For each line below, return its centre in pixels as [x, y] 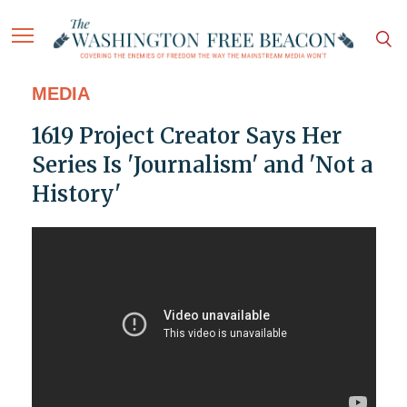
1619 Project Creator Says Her [186, 136]
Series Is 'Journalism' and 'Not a [202, 165]
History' [76, 194]
